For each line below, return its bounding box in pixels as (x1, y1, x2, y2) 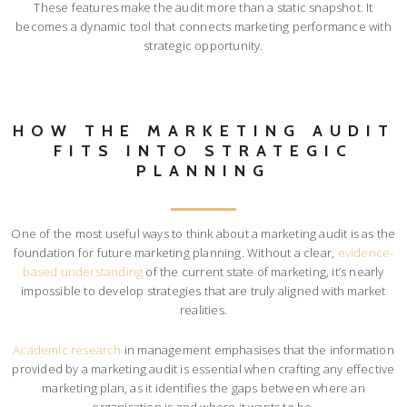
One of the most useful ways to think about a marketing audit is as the (11, 224, 396, 242)
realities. (179, 301, 227, 318)
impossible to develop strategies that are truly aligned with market (21, 282, 386, 299)
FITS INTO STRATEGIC (54, 141, 353, 161)
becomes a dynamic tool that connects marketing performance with (15, 17, 392, 35)
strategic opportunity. (144, 36, 263, 54)
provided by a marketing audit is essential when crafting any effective (12, 360, 395, 377)
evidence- (337, 243, 394, 261)
